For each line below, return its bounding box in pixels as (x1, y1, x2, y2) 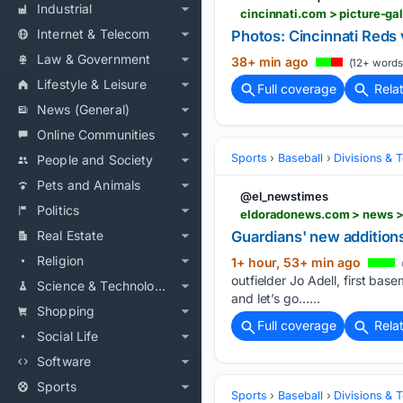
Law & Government (37, 51, 151, 67)
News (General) (37, 102, 130, 117)
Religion (37, 253, 85, 268)
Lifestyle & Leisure (37, 76, 147, 92)
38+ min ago (231, 54, 312, 70)
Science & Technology (154, 278, 166, 293)
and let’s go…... (231, 291, 320, 307)
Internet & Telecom (37, 26, 150, 41)
